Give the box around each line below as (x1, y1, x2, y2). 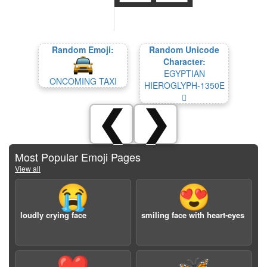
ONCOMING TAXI (49, 75, 117, 87)
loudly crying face (20, 209, 86, 221)
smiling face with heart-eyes (141, 209, 244, 221)
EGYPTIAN (163, 67, 205, 79)
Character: (163, 55, 206, 67)
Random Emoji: (52, 44, 114, 55)
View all (15, 163, 41, 173)
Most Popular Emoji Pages (15, 149, 141, 164)
